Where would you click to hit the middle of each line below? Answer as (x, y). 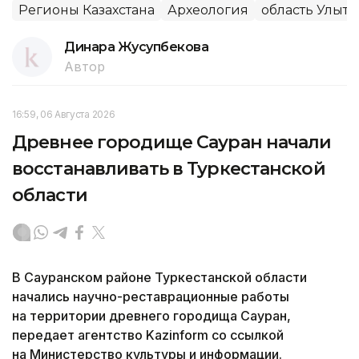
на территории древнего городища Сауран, (151, 337)
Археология (208, 31)
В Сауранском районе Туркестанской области (159, 298)
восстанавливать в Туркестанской (169, 190)
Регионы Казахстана (87, 31)
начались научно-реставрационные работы (151, 318)
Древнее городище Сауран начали (172, 163)
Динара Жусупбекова (137, 68)
